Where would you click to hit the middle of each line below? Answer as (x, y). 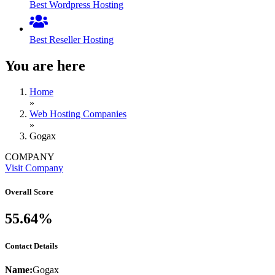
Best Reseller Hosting (72, 40)
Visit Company (34, 168)
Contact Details (31, 246)
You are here (45, 66)
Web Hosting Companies (78, 114)
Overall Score (29, 192)
